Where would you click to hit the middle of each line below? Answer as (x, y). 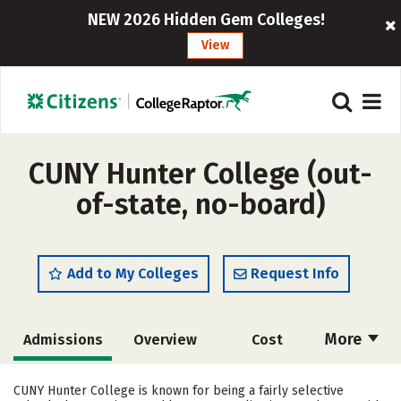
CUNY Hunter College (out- (200, 174)
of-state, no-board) (200, 204)
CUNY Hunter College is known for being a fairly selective (179, 391)
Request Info (295, 273)
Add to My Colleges (133, 273)
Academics (267, 381)
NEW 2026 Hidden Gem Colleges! (207, 20)
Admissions (63, 340)
